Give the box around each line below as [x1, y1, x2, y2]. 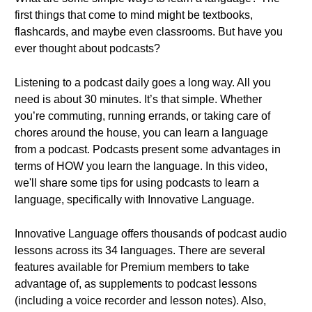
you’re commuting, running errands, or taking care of [15, 110, 270, 122]
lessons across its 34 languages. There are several [15, 244, 265, 256]
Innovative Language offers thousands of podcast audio [15, 228, 287, 240]
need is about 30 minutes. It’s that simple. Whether [15, 93, 262, 105]
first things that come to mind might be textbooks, [15, 9, 253, 21]
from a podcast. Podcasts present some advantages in [15, 143, 281, 155]
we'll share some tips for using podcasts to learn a [15, 177, 259, 189]
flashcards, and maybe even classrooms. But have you [15, 26, 283, 38]
